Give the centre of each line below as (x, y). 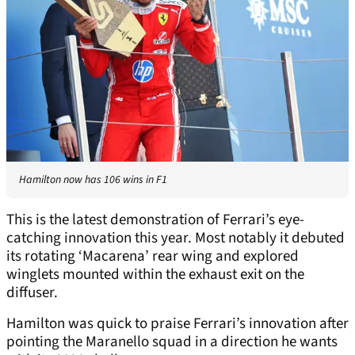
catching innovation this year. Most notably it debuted (176, 239)
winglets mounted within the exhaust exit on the (155, 275)
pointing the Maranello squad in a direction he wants (172, 342)
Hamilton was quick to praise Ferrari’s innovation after (177, 324)
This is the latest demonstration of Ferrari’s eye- (155, 220)
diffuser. (32, 293)
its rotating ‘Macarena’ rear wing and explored (153, 257)
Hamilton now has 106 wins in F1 (93, 180)
